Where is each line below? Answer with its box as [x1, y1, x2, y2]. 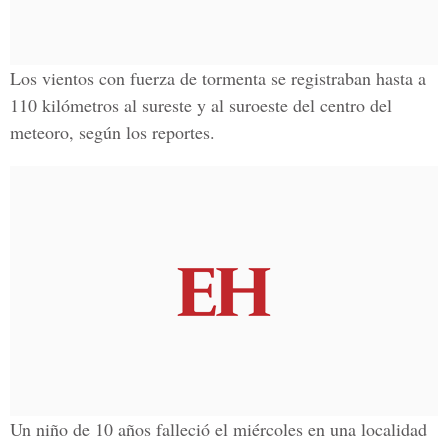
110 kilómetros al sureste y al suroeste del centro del [10, 93, 392, 117]
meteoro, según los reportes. [10, 120, 215, 144]
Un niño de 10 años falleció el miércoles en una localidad [10, 417, 427, 441]
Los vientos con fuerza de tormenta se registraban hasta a [10, 66, 426, 90]
